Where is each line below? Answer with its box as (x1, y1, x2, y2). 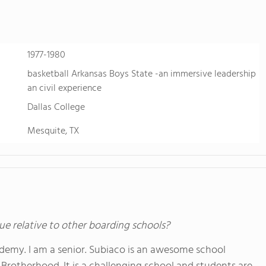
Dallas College (27, 100, 85, 115)
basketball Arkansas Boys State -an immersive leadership (27, 66, 256, 82)
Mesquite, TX (27, 123, 80, 139)
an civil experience (27, 81, 102, 96)
